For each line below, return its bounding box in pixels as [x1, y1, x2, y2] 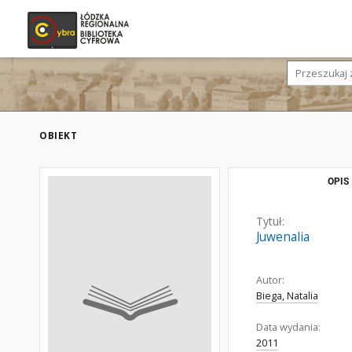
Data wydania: [256, 321, 321, 334]
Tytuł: [256, 214, 284, 229]
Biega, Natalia [256, 289, 318, 302]
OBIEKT [39, 129, 77, 142]
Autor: [256, 273, 284, 287]
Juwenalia [256, 229, 310, 245]
